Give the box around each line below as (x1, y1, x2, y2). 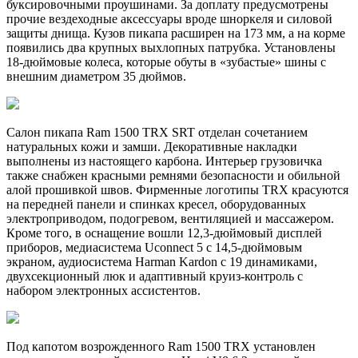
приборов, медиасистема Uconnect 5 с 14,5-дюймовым (6, 240, 302, 254)
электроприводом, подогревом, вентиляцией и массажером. (6, 211, 334, 225)
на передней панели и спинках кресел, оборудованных (6, 197, 306, 211)
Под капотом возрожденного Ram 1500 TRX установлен (6, 339, 316, 353)
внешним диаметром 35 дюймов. (6, 69, 186, 83)
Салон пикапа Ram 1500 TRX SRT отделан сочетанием (6, 125, 308, 139)
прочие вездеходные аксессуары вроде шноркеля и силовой (6, 11, 332, 26)
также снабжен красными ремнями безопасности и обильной (6, 168, 340, 182)
